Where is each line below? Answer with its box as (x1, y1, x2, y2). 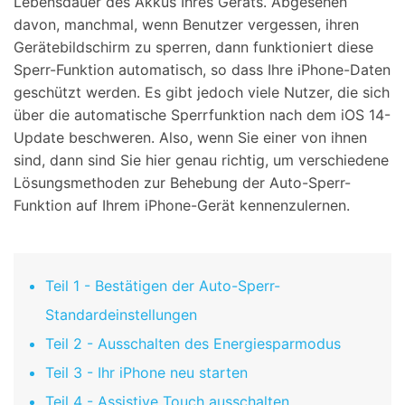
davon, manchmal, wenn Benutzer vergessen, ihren (14, 15, 359, 34)
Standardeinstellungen (45, 306, 197, 325)
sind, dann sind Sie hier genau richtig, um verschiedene (14, 151, 389, 170)
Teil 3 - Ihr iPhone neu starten (45, 363, 248, 382)
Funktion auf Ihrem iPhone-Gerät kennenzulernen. (14, 196, 350, 215)
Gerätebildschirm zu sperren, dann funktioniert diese (14, 38, 373, 57)
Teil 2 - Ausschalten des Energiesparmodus (45, 334, 341, 353)
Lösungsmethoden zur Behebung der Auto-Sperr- (14, 174, 351, 193)
